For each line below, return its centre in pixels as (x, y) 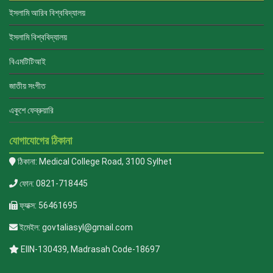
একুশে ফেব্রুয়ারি (31, 111)
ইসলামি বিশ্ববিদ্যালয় (38, 37)
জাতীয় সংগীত (27, 86)
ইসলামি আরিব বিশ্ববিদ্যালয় (47, 13)
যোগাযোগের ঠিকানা (41, 141)
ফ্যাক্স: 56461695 (48, 206)
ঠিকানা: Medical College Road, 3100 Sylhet (94, 162)
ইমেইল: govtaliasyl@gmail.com (75, 228)
